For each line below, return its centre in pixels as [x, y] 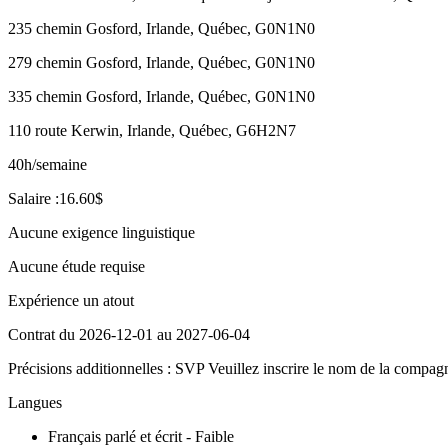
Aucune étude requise [76, 266]
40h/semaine [47, 164]
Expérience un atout [71, 300]
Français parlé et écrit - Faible [141, 436]
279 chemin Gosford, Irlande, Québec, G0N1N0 [161, 62]
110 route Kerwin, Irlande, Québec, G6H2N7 [152, 130]
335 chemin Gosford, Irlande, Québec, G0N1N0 [161, 96]
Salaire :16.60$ [55, 198]
